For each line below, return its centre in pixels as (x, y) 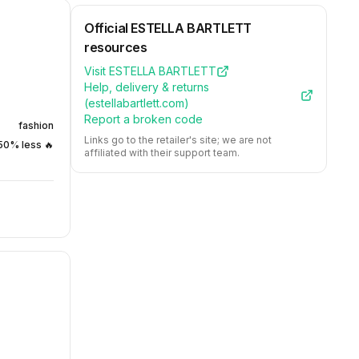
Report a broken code (143, 119)
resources (116, 47)
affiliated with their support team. (162, 153)
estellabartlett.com (136, 103)
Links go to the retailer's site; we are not (178, 140)
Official (108, 28)
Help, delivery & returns (147, 87)
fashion (36, 125)
